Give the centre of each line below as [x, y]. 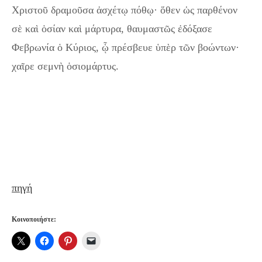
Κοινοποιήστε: [34, 220]
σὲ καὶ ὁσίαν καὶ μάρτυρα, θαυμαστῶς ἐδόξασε [112, 29]
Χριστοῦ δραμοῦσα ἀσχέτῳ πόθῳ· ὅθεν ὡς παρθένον [125, 10]
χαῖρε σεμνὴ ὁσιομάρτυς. [65, 66]
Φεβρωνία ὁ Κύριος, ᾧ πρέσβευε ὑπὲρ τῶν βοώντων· [125, 48]
